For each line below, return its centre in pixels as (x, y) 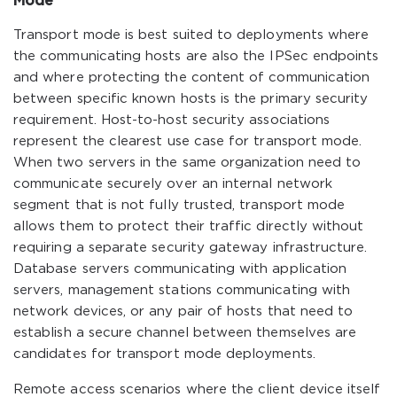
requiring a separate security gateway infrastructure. (191, 248)
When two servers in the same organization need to (187, 163)
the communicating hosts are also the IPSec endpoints (196, 56)
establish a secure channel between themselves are (185, 333)
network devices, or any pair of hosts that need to (183, 311)
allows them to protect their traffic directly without (189, 226)
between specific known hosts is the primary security (191, 99)
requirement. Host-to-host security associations (172, 120)
